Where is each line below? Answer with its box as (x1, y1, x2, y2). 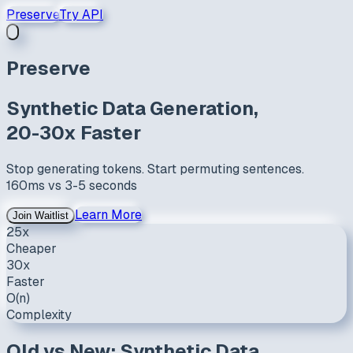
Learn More (75, 206, 142, 223)
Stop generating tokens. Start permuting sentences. (6, 160, 304, 177)
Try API (59, 6, 103, 23)
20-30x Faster (6, 120, 141, 145)
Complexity (6, 306, 72, 323)
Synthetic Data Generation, (6, 95, 258, 121)
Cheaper (6, 240, 57, 257)
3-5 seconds (65, 176, 137, 194)
